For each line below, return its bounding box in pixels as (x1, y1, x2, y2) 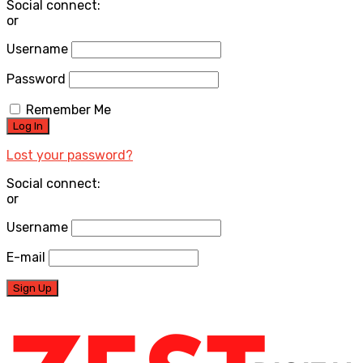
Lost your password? (6, 147, 133, 164)
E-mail (6, 250, 45, 266)
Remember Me (26, 102, 111, 118)
